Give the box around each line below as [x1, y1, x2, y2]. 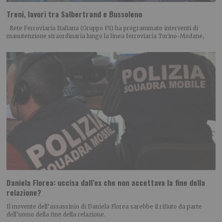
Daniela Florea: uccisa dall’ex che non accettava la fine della [6, 176, 206, 188]
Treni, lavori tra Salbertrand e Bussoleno [6, 8, 143, 20]
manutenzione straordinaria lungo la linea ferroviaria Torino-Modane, [6, 33, 205, 40]
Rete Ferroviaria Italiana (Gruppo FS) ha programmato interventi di [6, 25, 199, 32]
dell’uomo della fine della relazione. [6, 211, 106, 219]
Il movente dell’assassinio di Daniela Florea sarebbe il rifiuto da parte [6, 203, 202, 211]
